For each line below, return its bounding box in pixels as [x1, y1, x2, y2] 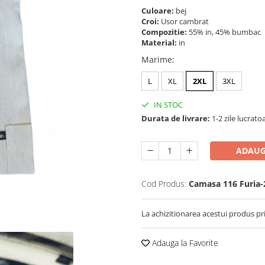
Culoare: [141, 5, 176, 16]
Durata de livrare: [141, 112, 210, 124]
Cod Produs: [141, 177, 186, 189]
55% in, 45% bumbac [189, 26, 263, 37]
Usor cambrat [161, 15, 211, 27]
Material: [141, 37, 179, 48]
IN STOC [152, 99, 183, 110]
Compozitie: [141, 26, 189, 37]
